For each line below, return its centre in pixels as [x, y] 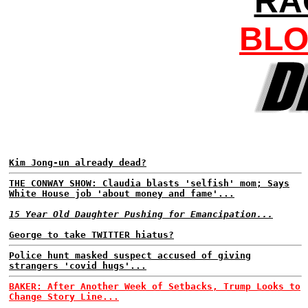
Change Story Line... [64, 297]
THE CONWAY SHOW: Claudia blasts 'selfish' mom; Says [149, 183]
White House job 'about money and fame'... [122, 194]
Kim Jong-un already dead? [78, 163]
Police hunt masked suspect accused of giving [130, 255]
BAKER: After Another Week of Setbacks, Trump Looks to [155, 286]
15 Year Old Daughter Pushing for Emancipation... [141, 214]
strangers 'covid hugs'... [78, 266]
